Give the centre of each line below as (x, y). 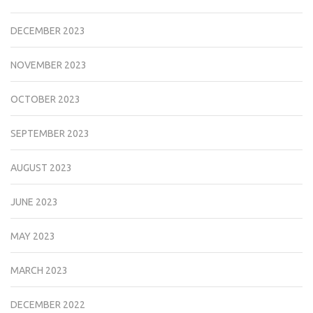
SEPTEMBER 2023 (50, 134)
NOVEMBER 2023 (49, 65)
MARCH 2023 (39, 271)
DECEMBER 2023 (48, 31)
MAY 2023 (33, 236)
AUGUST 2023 (41, 168)
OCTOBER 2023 (45, 100)
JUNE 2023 (34, 202)
